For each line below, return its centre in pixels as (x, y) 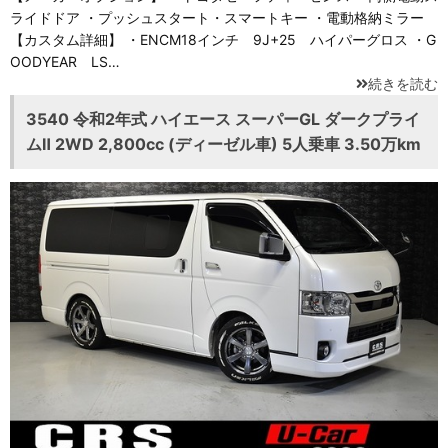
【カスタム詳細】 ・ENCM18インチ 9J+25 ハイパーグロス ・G (223, 40)
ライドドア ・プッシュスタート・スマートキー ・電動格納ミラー (217, 18)
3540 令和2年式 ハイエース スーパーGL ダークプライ (223, 119)
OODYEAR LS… (65, 62)
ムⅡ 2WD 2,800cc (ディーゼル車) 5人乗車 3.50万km (223, 144)
